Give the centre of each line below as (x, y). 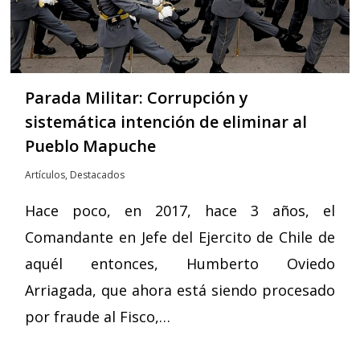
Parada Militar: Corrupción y (137, 98)
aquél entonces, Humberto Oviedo (180, 264)
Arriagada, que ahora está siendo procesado (180, 290)
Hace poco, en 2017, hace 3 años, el (180, 211)
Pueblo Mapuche (91, 146)
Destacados (98, 175)
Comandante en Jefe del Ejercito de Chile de (180, 237)
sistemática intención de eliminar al (166, 122)
